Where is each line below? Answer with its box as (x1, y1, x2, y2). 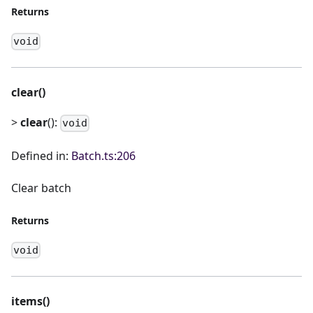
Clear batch (11, 180, 71, 196)
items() (11, 293, 50, 309)
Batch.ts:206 (71, 147, 136, 163)
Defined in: (11, 147, 71, 163)
